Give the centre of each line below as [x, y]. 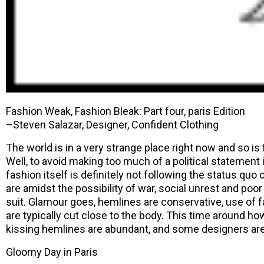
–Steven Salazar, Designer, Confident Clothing [112, 124]
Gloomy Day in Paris [52, 252]
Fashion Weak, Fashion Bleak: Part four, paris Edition [126, 111]
